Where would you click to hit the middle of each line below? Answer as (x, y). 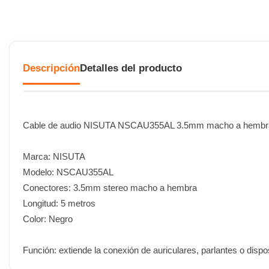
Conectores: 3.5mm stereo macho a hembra (110, 187)
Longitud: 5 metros (59, 203)
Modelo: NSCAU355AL (68, 172)
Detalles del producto (131, 68)
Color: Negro (48, 219)
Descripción (51, 68)
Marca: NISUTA (54, 156)
